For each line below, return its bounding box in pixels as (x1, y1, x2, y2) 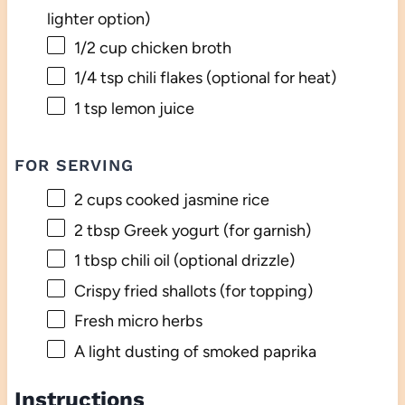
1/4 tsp (73, 68, 124, 89)
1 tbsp (73, 250, 118, 271)
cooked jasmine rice (121, 190, 269, 211)
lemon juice (107, 98, 194, 118)
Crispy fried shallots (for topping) (73, 280, 313, 301)
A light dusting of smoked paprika (73, 341, 316, 362)
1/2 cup (73, 37, 127, 58)
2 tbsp (73, 220, 120, 240)
